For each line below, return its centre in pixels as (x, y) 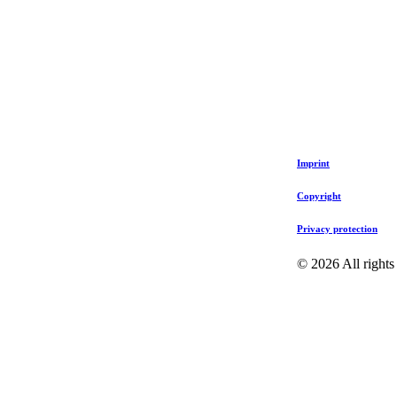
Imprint (313, 163)
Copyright (319, 195)
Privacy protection (337, 228)
